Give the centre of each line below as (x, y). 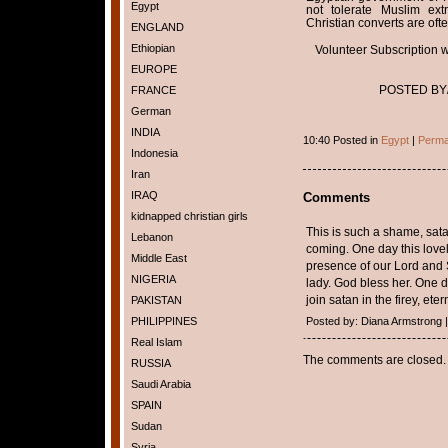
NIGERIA (153, 279)
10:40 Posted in (341, 140)
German (150, 111)
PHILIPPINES (163, 321)
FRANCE (153, 90)
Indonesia (154, 153)
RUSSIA (150, 363)
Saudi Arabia (160, 384)
